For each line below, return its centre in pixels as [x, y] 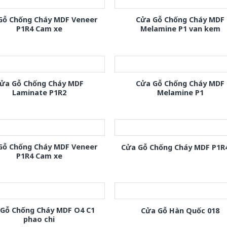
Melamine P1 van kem [180, 29]
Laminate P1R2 [39, 92]
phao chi [39, 219]
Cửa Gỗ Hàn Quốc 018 [180, 211]
